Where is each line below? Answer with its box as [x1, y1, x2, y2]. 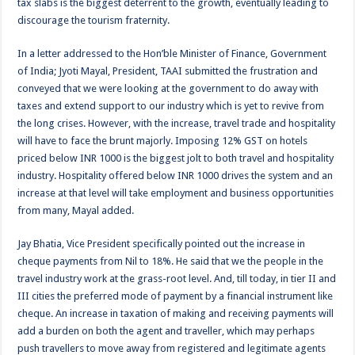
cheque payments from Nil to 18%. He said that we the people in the [17, 255, 324, 268]
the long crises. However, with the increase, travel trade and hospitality [17, 117, 336, 130]
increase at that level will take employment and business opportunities [17, 187, 334, 200]
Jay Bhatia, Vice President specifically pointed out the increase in [17, 238, 306, 250]
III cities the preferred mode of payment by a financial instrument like [17, 290, 334, 303]
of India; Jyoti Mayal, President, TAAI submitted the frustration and [17, 65, 319, 78]
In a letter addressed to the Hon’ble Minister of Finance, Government [17, 48, 327, 60]
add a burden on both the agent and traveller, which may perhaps [17, 325, 315, 338]
